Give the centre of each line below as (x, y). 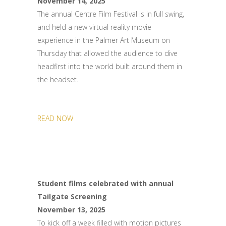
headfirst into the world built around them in (110, 66)
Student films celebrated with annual (105, 183)
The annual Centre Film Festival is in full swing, (111, 14)
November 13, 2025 (71, 210)
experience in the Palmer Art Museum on (104, 40)
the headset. (58, 79)
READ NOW (55, 118)
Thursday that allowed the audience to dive (107, 53)
